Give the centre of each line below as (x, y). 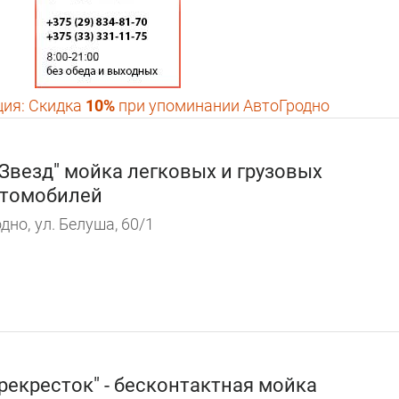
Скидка (55, 105)
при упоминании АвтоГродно (222, 105)
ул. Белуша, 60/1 (94, 224)
